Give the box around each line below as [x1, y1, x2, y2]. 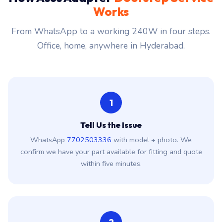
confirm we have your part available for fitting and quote [20, 147, 202, 157]
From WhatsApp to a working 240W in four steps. [11, 25, 211, 37]
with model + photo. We [111, 135, 192, 145]
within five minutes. [80, 159, 142, 168]
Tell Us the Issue [80, 120, 142, 130]
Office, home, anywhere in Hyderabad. [37, 40, 185, 52]
